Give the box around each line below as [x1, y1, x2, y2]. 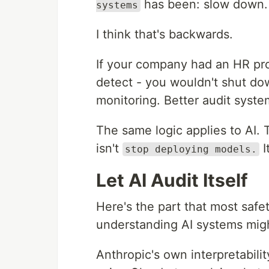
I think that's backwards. [96, 27, 233, 41]
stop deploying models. [125, 144, 257, 155]
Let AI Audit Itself [96, 169, 248, 191]
